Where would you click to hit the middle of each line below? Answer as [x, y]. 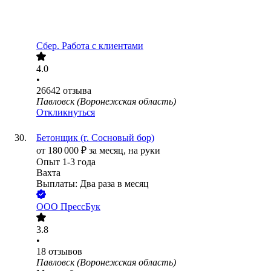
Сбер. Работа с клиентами [90, 46]
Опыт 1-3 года [66, 162]
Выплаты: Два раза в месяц [93, 184]
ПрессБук [80, 207]
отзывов [65, 252]
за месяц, [109, 151]
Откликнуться [66, 113]
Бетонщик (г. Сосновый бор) [95, 138]
